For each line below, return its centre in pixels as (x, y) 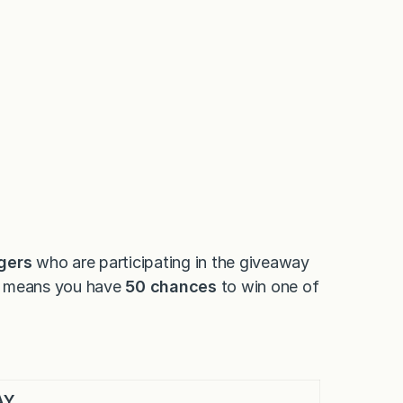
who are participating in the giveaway (170, 262)
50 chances (171, 286)
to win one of (268, 286)
